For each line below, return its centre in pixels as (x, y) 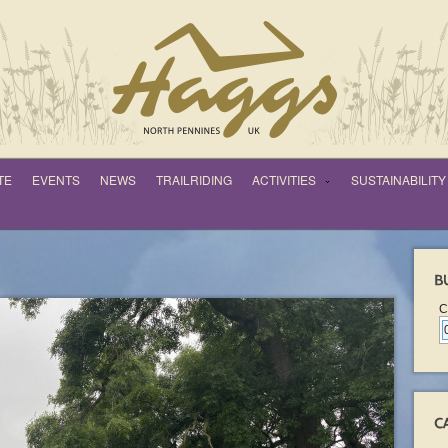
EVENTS (56, 179)
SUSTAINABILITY (398, 179)
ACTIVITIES (284, 179)
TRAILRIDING (194, 179)
